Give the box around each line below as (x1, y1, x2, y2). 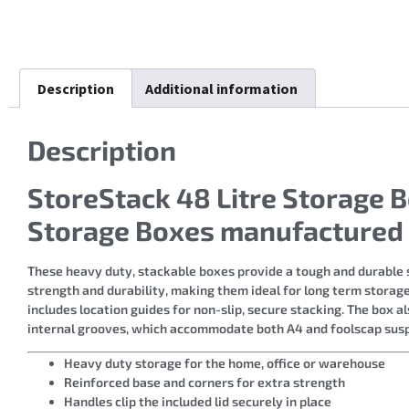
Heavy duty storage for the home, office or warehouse (64, 354, 385, 371)
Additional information (144, 79, 298, 98)
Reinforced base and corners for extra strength (64, 373, 345, 390)
